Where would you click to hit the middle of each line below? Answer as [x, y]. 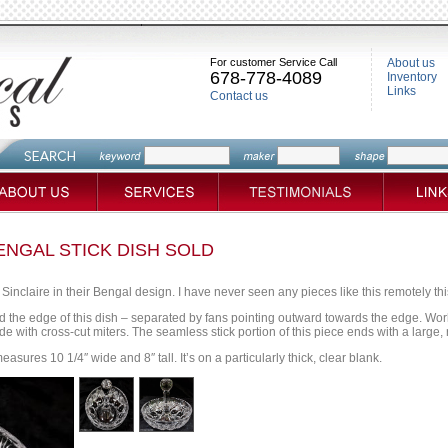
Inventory [412, 77]
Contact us [239, 96]
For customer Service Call [273, 62]
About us [411, 63]
